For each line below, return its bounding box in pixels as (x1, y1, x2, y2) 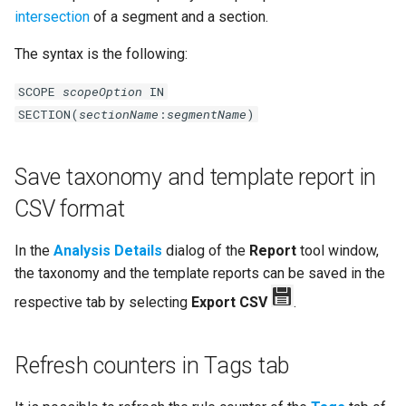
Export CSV (191, 294, 267, 312)
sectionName (79, 106, 159, 123)
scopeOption (63, 83, 142, 101)
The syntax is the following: (14, 45, 188, 63)
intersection (14, 8, 90, 26)
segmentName (167, 106, 246, 123)
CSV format (14, 196, 125, 223)
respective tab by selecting (14, 294, 191, 312)
